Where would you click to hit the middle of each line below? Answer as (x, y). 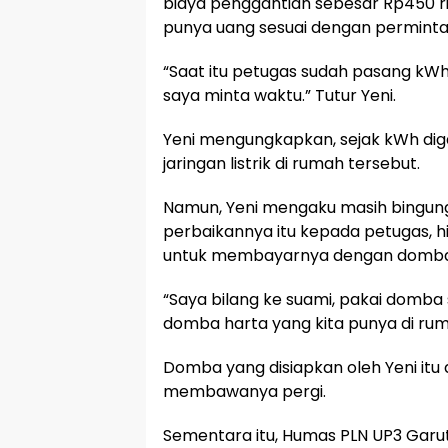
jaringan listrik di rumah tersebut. (291, 163)
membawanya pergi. (244, 391)
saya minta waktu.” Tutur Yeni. (279, 95)
